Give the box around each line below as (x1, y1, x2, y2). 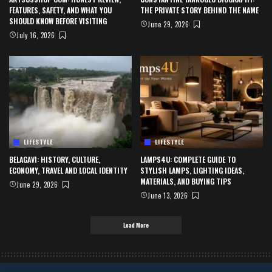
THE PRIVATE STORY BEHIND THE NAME (140, 5, 259, 16)
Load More (123, 220, 149, 229)
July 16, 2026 (16, 30, 55, 41)
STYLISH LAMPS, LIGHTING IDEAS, (140, 165, 244, 175)
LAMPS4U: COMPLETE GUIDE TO (140, 154, 236, 165)
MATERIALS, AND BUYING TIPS (140, 175, 231, 186)
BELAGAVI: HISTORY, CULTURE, (9, 154, 100, 165)
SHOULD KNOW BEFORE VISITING (9, 16, 107, 27)
